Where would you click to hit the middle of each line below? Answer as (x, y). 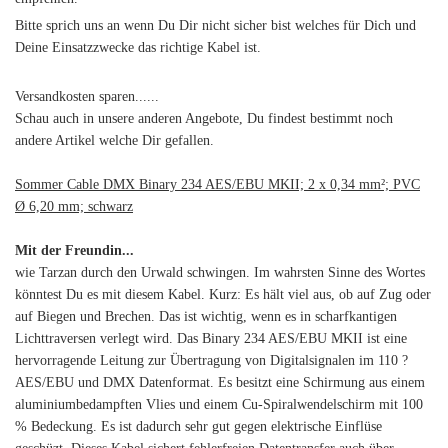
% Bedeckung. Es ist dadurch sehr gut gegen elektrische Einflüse (198, 426)
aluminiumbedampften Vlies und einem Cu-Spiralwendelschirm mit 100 (219, 404)
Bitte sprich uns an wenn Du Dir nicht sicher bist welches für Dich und (215, 25)
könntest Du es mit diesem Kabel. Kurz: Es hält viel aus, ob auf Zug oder (223, 294)
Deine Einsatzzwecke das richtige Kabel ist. (138, 47)
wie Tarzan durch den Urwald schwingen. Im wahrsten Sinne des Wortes (220, 272)
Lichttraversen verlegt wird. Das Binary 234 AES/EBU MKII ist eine (211, 338)
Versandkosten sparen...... (87, 96)
